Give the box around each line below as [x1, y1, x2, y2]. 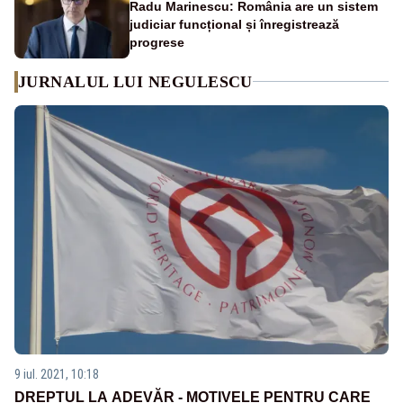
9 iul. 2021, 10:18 [14, 367, 99, 382]
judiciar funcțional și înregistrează [130, 16, 339, 31]
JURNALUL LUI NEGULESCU [18, 72, 253, 91]
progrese [130, 34, 184, 49]
